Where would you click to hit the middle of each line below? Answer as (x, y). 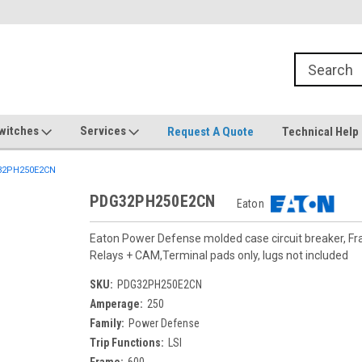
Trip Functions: (127, 343)
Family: (107, 323)
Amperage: (116, 304)
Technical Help (320, 131)
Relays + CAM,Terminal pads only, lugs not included (219, 255)
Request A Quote (210, 131)
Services (104, 131)
